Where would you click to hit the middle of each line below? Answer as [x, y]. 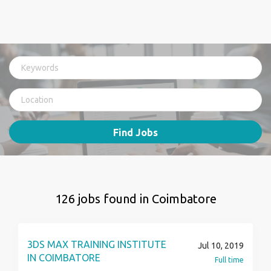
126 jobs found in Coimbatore [135, 199]
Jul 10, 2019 [221, 246]
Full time [229, 260]
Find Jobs [135, 132]
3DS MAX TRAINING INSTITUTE [97, 244]
